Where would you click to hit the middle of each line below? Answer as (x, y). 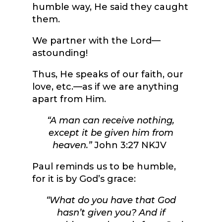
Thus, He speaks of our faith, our (108, 75)
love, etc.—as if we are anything (105, 87)
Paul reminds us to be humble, (104, 167)
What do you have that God (112, 200)
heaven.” (72, 145)
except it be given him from (111, 133)
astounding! (60, 53)
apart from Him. (70, 99)
